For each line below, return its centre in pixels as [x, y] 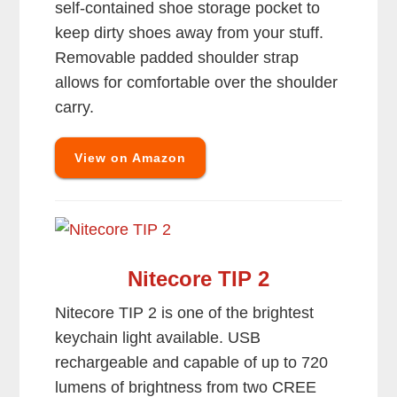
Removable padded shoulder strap [177, 58]
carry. [75, 108]
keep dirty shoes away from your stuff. [190, 33]
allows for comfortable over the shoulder [197, 83]
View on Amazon [131, 158]
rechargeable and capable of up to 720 [192, 363]
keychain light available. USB [158, 338]
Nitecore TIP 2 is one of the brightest [185, 313]
